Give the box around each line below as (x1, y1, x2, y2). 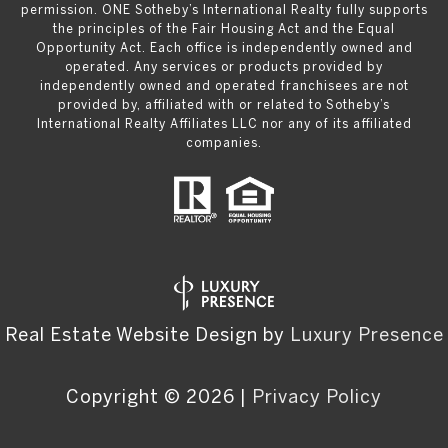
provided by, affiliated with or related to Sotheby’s (58, 98, 390, 111)
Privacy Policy (252, 385, 382, 407)
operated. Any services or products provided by (65, 60, 383, 73)
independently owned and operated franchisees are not (39, 79, 409, 92)
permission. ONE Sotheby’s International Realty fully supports (20, 3, 428, 16)
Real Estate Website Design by (4, 323, 290, 345)
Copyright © (66, 385, 181, 407)
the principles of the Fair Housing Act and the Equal (53, 22, 395, 35)
